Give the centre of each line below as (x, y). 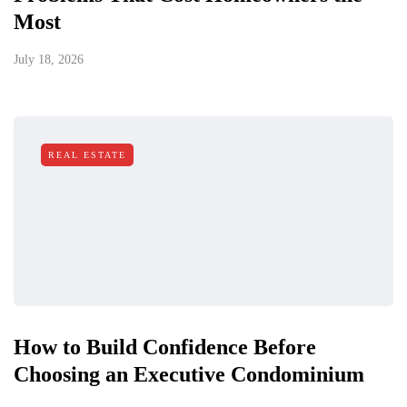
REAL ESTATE (87, 155)
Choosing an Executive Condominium (189, 375)
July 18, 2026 (49, 60)
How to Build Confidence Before (165, 347)
